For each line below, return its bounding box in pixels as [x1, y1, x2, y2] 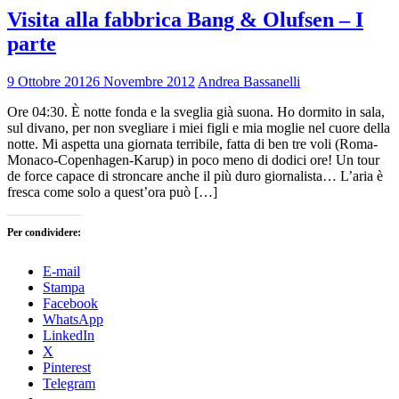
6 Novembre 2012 [93, 73, 195, 89]
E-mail [43, 263, 80, 279]
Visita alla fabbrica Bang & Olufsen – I [7, 7, 363, 31]
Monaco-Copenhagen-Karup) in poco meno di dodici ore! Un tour [7, 151, 379, 167]
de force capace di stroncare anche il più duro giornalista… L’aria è [7, 167, 383, 183]
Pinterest [43, 359, 91, 375]
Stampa [43, 279, 85, 295]
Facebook [43, 295, 98, 311]
